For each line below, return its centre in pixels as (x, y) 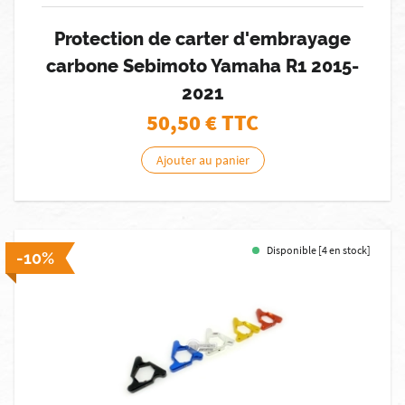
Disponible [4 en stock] (319, 250)
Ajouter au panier (202, 160)
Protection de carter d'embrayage (202, 39)
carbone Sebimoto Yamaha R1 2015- (202, 66)
